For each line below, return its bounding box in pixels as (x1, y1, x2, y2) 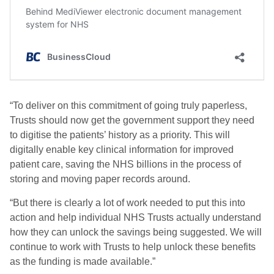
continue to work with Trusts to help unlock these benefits (10, 242, 256, 252)
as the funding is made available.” (10, 256, 155, 267)
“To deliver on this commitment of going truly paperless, (10, 100, 247, 111)
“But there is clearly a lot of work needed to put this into (10, 198, 245, 208)
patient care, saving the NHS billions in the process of (10, 159, 241, 169)
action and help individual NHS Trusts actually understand (10, 212, 261, 223)
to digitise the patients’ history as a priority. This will (10, 130, 230, 140)
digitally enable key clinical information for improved (10, 144, 234, 155)
